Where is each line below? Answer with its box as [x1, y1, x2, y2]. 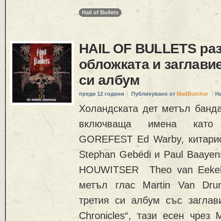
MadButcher [177, 91, 208, 97]
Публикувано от [131, 91, 177, 97]
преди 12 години [79, 91, 124, 97]
